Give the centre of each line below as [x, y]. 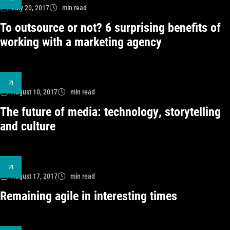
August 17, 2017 [34, 176]
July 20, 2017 [30, 8]
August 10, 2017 [34, 92]
